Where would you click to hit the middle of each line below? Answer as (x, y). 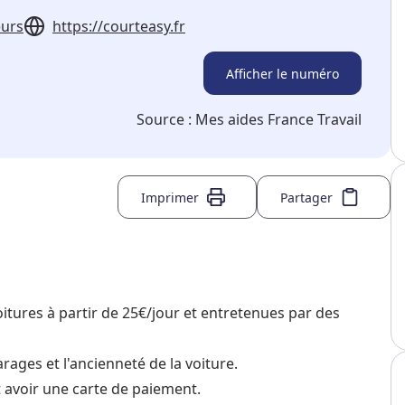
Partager (306, 197)
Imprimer (170, 197)
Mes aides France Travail (278, 120)
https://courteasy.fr (119, 27)
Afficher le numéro (283, 73)
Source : (166, 120)
